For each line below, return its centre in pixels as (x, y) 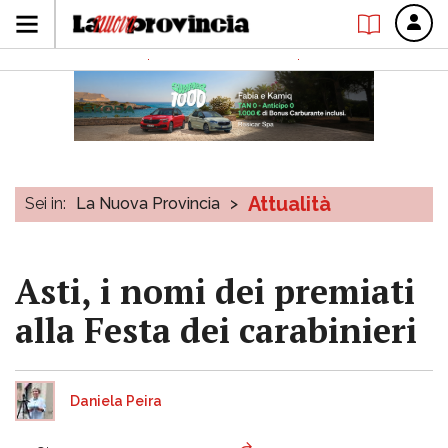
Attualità (289, 204)
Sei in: (45, 203)
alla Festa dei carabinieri (216, 330)
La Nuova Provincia (148, 203)
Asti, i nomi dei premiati (215, 291)
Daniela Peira (116, 401)
